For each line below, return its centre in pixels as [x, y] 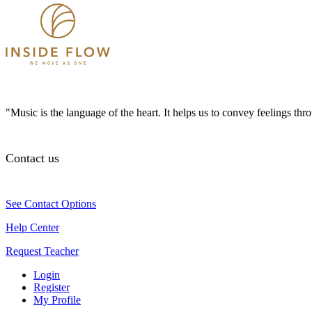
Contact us [32, 158]
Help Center [32, 227]
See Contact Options [51, 203]
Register [52, 287]
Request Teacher [42, 251]
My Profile [57, 299]
